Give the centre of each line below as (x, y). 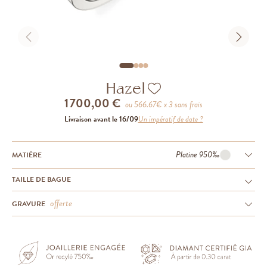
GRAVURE (30, 204)
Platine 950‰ (198, 155)
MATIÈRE (27, 155)
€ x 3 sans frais (179, 105)
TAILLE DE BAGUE (41, 179)
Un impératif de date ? (170, 119)
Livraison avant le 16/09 (101, 119)
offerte (61, 203)
